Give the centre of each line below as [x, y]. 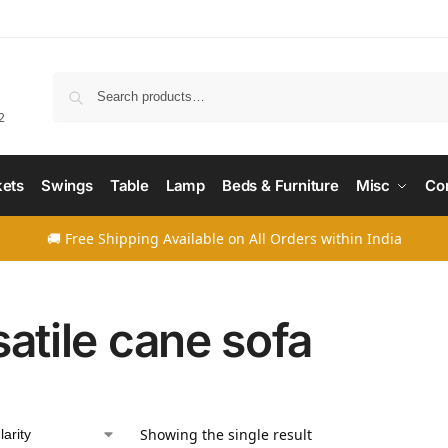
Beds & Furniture [280, 185]
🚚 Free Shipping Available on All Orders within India [224, 238]
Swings [67, 185]
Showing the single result [225, 434]
